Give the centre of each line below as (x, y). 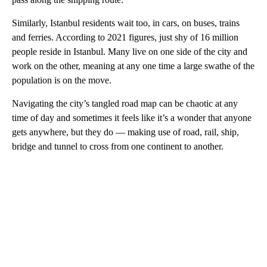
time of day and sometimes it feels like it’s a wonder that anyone (132, 118)
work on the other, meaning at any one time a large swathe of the (133, 66)
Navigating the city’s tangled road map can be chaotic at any (125, 104)
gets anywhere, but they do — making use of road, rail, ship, (125, 132)
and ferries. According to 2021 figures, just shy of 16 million (125, 38)
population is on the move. (62, 80)
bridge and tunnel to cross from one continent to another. (118, 147)
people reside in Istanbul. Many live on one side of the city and (130, 52)
